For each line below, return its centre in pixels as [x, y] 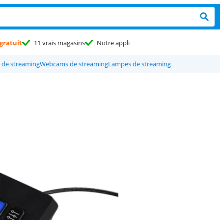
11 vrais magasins [59, 42]
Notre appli [113, 42]
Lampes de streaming [139, 64]
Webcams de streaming [74, 64]
